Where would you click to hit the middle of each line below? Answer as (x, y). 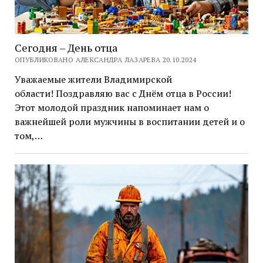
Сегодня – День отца (66, 47)
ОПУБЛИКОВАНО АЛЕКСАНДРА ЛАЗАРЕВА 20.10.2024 (105, 59)
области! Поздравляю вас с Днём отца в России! (123, 93)
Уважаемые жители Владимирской (93, 79)
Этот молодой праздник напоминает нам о (112, 107)
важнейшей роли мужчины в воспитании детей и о (129, 121)
